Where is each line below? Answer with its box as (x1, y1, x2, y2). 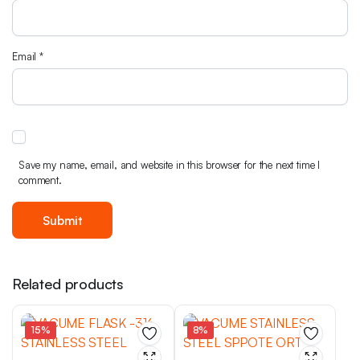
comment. (18, 174, 62, 187)
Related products (12, 275, 125, 293)
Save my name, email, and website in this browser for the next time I (18, 158, 321, 172)
